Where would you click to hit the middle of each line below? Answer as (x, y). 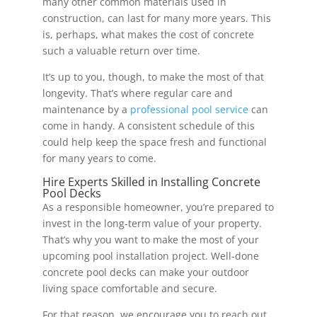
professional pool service (189, 109)
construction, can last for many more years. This (156, 18)
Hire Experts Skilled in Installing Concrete (151, 181)
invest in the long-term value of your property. (152, 223)
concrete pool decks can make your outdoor (145, 272)
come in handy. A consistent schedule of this (148, 125)
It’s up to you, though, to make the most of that (153, 76)
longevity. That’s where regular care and (137, 93)
